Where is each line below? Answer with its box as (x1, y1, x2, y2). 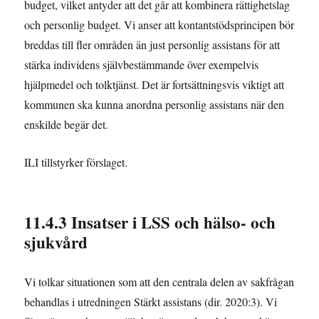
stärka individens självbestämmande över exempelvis (24, 57, 259, 73)
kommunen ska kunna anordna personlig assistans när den (24, 97, 285, 113)
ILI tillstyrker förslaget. (24, 155, 128, 170)
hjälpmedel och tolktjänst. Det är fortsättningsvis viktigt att (24, 77, 285, 93)
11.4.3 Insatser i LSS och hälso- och (24, 210, 276, 235)
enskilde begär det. (24, 117, 109, 132)
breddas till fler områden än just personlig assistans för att (24, 37, 281, 53)
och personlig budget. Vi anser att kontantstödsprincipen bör (24, 17, 295, 33)
